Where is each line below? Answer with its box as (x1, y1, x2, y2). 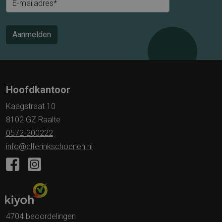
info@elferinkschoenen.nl (6, 141, 93, 151)
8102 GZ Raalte (6, 114, 60, 124)
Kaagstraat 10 (6, 101, 55, 111)
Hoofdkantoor (6, 83, 70, 96)
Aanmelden (12, 29, 51, 39)
